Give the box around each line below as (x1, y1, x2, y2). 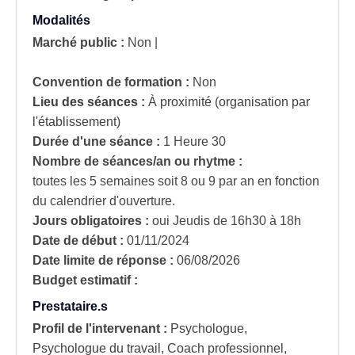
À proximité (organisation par (148, 94, 310, 109)
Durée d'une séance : (32, 134, 160, 148)
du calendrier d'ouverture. (32, 193, 175, 208)
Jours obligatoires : (32, 213, 152, 227)
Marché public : (32, 35, 124, 49)
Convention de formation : (32, 74, 189, 89)
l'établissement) (32, 114, 120, 128)
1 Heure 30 (163, 134, 226, 148)
